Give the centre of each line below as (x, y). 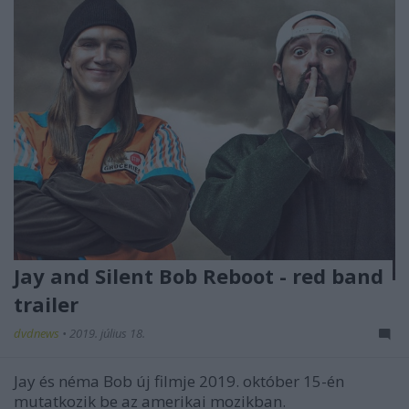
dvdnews (38, 334)
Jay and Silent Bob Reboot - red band (199, 276)
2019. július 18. (107, 334)
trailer (46, 304)
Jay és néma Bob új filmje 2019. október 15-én (179, 382)
